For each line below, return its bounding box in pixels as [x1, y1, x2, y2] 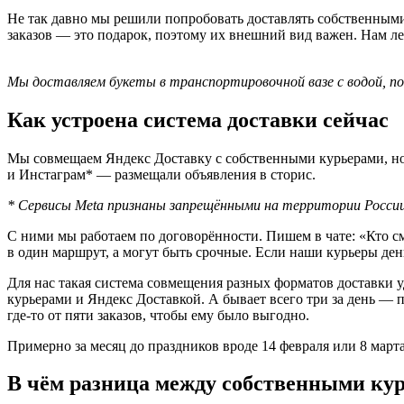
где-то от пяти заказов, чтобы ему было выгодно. [7, 307, 309, 323]
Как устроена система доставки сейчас [7, 107, 389, 132]
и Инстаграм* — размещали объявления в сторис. [7, 166, 316, 182]
